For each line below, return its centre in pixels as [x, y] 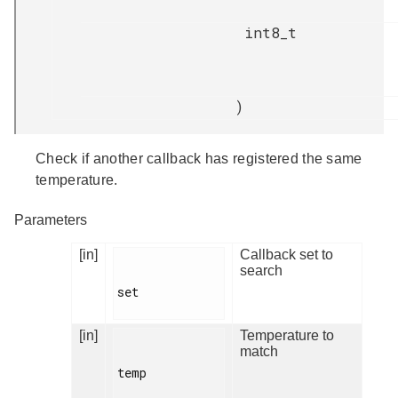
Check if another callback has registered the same [199, 159]
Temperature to [287, 336]
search [261, 271]
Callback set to [287, 255]
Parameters [51, 220]
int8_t [271, 33]
